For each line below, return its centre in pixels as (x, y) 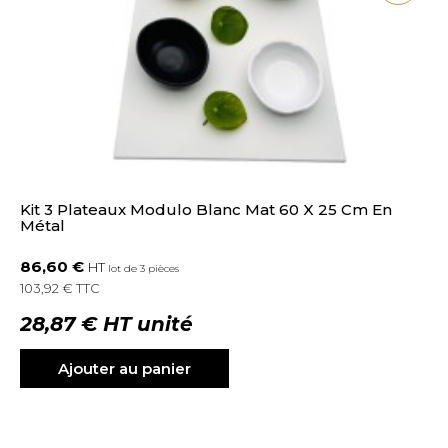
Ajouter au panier (125, 368)
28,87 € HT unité (107, 323)
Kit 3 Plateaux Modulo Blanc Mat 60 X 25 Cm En (206, 209)
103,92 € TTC (60, 288)
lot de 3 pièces (144, 269)
